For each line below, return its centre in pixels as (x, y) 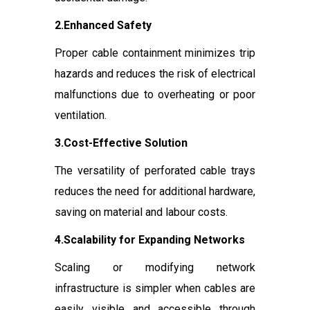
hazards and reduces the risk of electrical (155, 74)
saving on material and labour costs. (141, 212)
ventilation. (81, 116)
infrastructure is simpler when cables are (155, 289)
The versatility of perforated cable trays (155, 171)
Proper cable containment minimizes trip (155, 53)
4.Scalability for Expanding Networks (150, 240)
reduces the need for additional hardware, (155, 192)
